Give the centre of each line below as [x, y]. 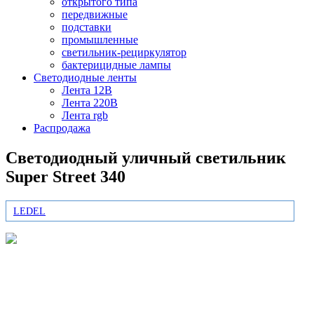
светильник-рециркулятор [124, 53]
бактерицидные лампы [116, 65]
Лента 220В [90, 103]
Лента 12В [87, 90]
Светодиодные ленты [85, 78]
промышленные [100, 40]
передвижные [95, 15]
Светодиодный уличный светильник [146, 157]
